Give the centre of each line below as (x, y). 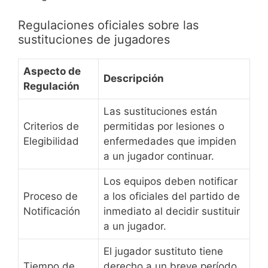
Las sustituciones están (160, 112)
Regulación (51, 86)
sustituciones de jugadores (94, 40)
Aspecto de (52, 71)
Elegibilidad (51, 141)
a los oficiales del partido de (172, 197)
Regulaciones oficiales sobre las (108, 25)
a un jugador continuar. (159, 156)
